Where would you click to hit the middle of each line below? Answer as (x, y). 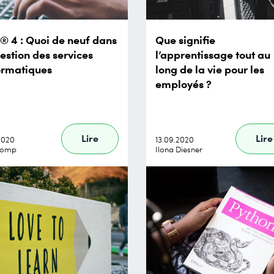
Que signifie (185, 39)
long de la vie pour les (210, 68)
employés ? (183, 83)
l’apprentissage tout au (213, 54)
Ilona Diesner (179, 149)
